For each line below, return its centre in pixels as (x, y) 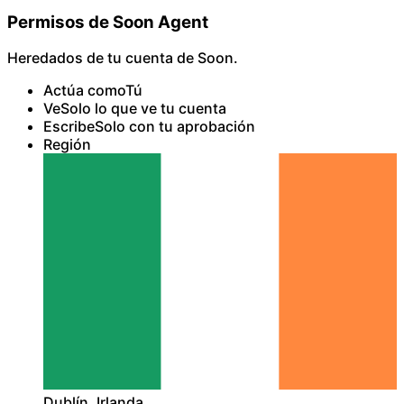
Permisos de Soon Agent (108, 22)
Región (67, 145)
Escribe (69, 127)
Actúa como (84, 91)
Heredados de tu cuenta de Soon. (123, 58)
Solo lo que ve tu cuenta (143, 109)
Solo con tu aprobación (175, 127)
